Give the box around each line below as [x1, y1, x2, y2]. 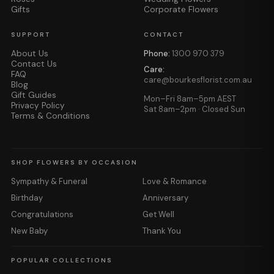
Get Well [143, 209, 174, 220]
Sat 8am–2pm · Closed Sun [144, 104, 245, 114]
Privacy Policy [11, 100, 65, 111]
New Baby [11, 226, 48, 236]
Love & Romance [143, 176, 207, 187]
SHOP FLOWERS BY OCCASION [11, 158, 138, 166]
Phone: [144, 48, 170, 59]
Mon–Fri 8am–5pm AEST [144, 94, 236, 104]
